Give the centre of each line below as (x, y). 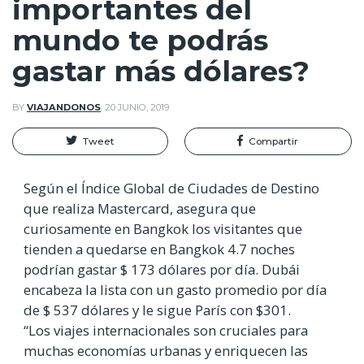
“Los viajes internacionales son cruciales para (166, 330)
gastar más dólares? (161, 71)
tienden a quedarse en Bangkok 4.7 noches (159, 249)
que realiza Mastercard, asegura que (140, 208)
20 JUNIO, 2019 (137, 108)
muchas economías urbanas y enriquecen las (166, 350)
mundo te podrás (140, 41)
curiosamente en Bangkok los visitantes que (163, 228)
